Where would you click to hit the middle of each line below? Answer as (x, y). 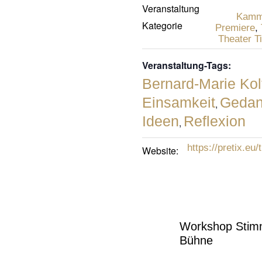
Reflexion (214, 121)
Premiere (235, 27)
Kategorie (162, 25)
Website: (160, 150)
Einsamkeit (178, 102)
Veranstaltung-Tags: (186, 65)
